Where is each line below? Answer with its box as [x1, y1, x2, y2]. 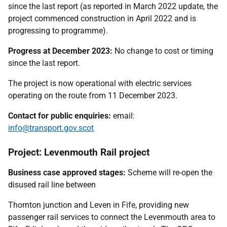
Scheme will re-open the [126, 168, 212, 177]
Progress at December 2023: [8, 46, 112, 56]
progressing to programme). [8, 26, 108, 35]
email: [111, 111, 135, 121]
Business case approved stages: [8, 168, 126, 177]
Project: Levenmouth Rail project [8, 146, 149, 158]
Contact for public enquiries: [8, 111, 111, 121]
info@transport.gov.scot [8, 123, 94, 133]
